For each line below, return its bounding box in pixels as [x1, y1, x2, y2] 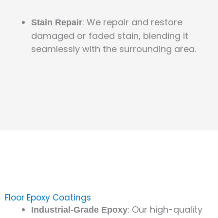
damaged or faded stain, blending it [31, 30, 188, 42]
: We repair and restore [82, 16, 182, 29]
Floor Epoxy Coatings [5, 192, 91, 204]
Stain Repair [31, 18, 82, 28]
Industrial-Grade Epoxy [31, 205, 127, 215]
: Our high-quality [127, 203, 202, 216]
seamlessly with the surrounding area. [31, 43, 196, 55]
